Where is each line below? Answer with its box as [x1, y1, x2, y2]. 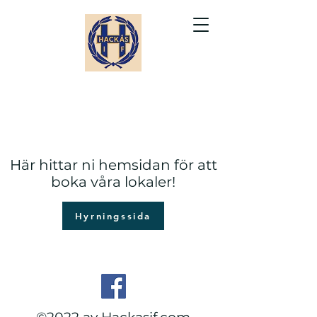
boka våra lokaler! [51, 173, 175, 190]
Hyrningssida [74, 210, 152, 221]
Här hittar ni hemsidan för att [9, 156, 217, 173]
